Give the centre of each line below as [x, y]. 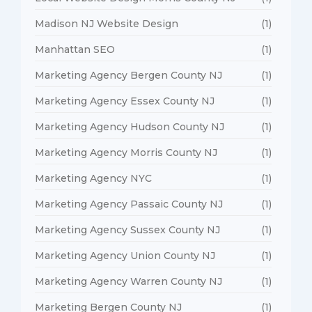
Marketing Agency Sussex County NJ [127, 229]
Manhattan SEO [75, 49]
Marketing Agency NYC [93, 178]
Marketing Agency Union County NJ [125, 255]
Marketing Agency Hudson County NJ [130, 126]
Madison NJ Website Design [107, 23]
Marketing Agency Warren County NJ [128, 281]
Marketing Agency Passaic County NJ [129, 204]
